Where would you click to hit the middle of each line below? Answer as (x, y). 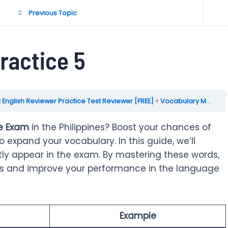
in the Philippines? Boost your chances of (120, 127)
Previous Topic (52, 13)
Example (138, 216)
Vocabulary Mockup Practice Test (183, 101)
